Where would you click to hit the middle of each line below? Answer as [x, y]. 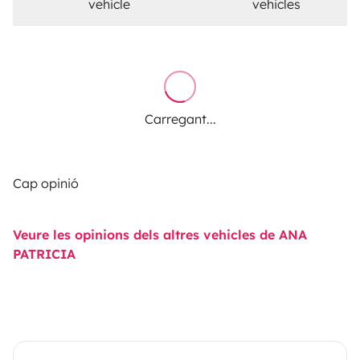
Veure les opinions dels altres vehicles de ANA [160, 234]
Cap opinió [46, 183]
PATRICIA [44, 254]
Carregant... [180, 119]
